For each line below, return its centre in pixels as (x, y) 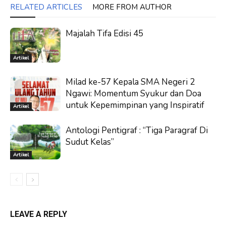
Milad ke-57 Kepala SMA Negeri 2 (130, 82)
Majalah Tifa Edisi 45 (104, 33)
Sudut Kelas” (90, 142)
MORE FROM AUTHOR (132, 7)
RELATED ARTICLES (46, 7)
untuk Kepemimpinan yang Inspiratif (135, 105)
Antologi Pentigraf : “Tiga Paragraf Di (137, 130)
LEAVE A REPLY (39, 214)
